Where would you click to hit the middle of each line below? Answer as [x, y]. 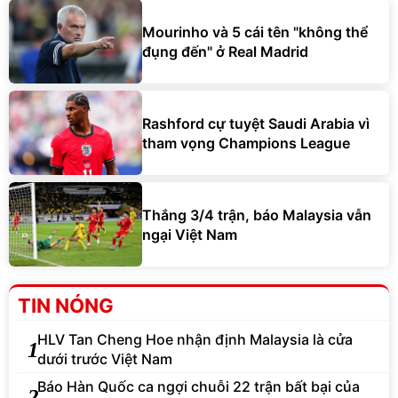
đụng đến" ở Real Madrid [225, 51]
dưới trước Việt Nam [105, 359]
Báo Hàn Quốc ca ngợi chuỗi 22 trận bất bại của [199, 387]
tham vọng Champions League [246, 143]
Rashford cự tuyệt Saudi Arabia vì [256, 123]
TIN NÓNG [66, 306]
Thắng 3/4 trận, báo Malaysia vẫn [257, 215]
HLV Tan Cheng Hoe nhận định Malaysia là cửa [195, 340]
